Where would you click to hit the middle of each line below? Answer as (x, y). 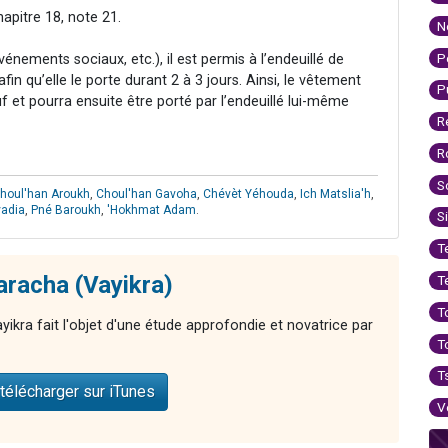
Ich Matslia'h (335, 193)
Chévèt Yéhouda (248, 193)
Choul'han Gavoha (146, 193)
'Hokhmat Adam (151, 209)
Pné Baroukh (66, 209)
